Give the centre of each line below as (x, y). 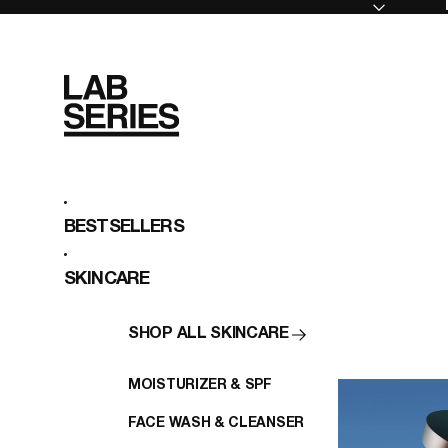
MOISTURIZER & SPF (200, 385)
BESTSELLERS (124, 227)
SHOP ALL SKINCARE (208, 334)
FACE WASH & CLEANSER (216, 423)
